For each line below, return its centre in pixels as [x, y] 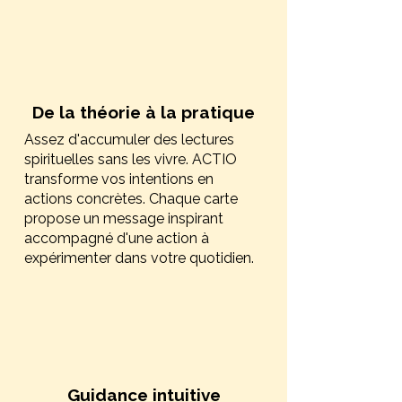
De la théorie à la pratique [144, 112]
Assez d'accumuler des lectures [129, 140]
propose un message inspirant [124, 218]
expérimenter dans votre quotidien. [139, 258]
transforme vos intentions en [119, 179]
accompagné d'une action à [117, 238]
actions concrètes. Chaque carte [131, 199]
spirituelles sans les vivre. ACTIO [131, 159]
